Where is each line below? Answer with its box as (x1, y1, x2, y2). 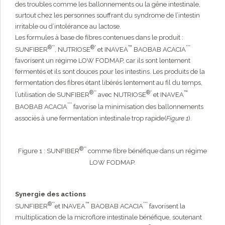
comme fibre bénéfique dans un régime (86, 147, 207, 155)
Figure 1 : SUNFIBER (18, 147, 79, 155)
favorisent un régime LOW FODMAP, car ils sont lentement (15, 57, 190, 65)
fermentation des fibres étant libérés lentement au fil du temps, (15, 79, 202, 87)
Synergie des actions (15, 190, 86, 198)
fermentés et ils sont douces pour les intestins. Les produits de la (15, 68, 205, 76)
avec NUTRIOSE (96, 91, 146, 99)
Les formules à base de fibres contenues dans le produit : (15, 33, 183, 41)
